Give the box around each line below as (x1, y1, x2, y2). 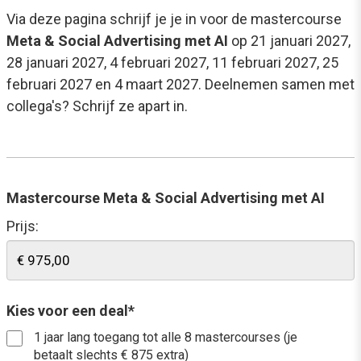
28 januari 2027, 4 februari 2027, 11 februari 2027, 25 (6, 54, 338, 71)
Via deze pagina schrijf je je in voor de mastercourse (6, 10, 342, 27)
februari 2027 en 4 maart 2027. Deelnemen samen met (6, 76, 355, 93)
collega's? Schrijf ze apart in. (6, 98, 188, 114)
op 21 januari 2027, (228, 32, 351, 49)
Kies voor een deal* (6, 302, 135, 319)
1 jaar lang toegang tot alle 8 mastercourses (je (34, 330, 297, 345)
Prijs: (6, 218, 39, 234)
